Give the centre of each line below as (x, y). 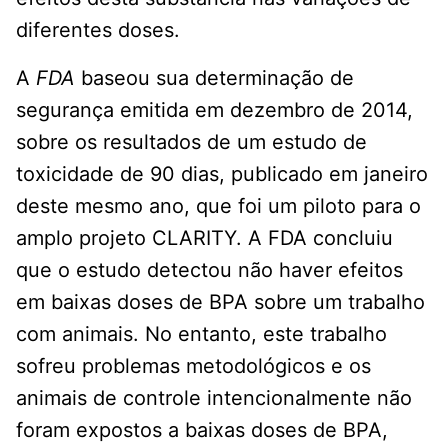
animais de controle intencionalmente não (214, 397)
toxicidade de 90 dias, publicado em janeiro (222, 173)
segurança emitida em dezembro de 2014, (214, 109)
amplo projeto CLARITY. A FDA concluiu (204, 237)
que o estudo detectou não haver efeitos (209, 269)
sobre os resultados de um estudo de (191, 141)
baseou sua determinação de (214, 77)
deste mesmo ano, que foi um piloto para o (218, 205)
